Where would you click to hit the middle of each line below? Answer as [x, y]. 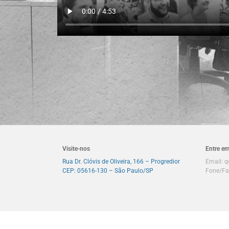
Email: [215, 161]
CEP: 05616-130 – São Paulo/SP [108, 170]
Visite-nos [76, 148]
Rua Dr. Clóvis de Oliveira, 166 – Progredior [121, 161]
